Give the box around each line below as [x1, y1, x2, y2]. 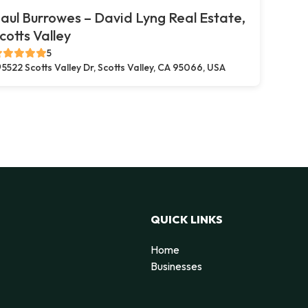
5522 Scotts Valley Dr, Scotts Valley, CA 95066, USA [2, 61, 225, 74]
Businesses [151, 258, 202, 273]
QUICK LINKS [151, 212, 223, 226]
